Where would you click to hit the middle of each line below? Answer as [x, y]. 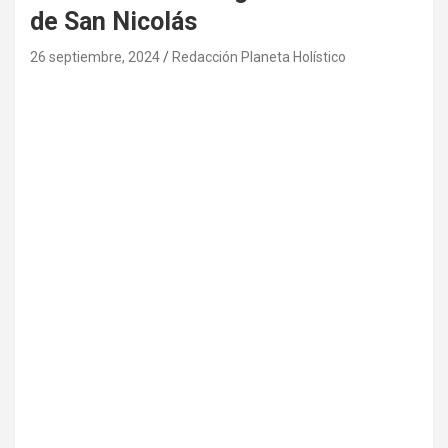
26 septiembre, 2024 [95, 57]
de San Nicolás [113, 21]
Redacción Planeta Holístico [259, 57]
